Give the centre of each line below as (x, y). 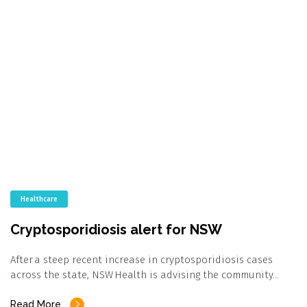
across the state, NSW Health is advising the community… (145, 275)
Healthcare (39, 200)
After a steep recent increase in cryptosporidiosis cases (142, 260)
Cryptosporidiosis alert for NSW (116, 230)
